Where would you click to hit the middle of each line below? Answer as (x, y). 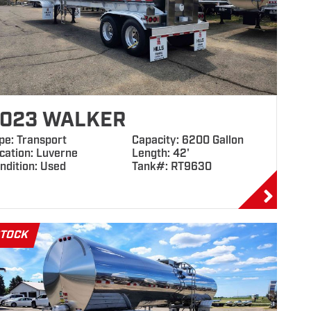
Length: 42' (160, 154)
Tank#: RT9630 (171, 167)
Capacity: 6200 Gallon (187, 141)
